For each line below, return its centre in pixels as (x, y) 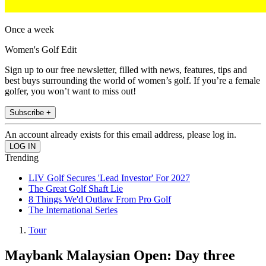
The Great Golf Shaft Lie (76, 189)
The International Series (73, 210)
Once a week (29, 30)
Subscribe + (30, 113)
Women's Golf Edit (41, 50)
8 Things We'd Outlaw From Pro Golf (100, 199)
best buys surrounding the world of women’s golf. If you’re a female (132, 81)
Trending (22, 158)
